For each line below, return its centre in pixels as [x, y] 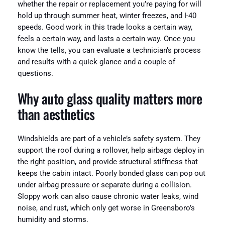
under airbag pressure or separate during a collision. [104, 185]
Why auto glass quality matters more [110, 98]
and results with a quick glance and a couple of [96, 62]
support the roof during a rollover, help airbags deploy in [110, 151]
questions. [35, 74]
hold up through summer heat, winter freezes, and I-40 [107, 16]
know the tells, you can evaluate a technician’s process [109, 51]
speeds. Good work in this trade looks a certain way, [105, 28]
